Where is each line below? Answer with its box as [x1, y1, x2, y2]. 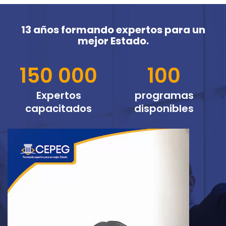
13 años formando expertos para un [21, 23, 205, 37]
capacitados [25, 101, 92, 116]
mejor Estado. [77, 34, 149, 48]
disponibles [134, 101, 194, 116]
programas [134, 88, 194, 102]
